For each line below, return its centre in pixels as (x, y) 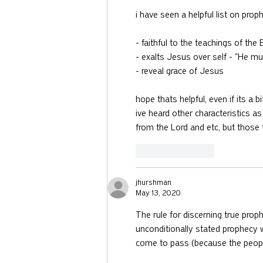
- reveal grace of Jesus (181, 71)
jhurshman (154, 183)
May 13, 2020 (158, 193)
